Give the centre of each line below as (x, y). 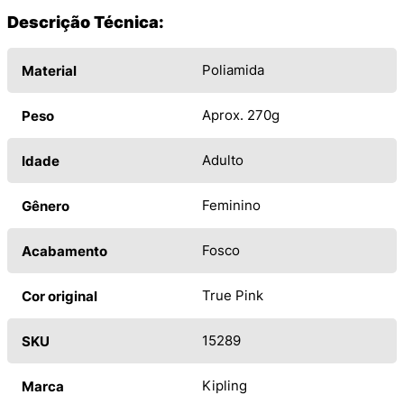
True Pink (233, 296)
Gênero (46, 207)
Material (49, 71)
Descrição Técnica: (86, 23)
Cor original (60, 297)
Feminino (231, 206)
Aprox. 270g (241, 115)
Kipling (225, 386)
